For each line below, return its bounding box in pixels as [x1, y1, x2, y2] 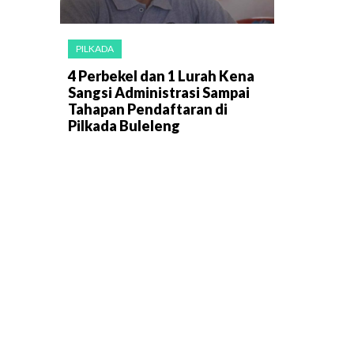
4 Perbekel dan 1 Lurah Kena [68, 67, 254, 85]
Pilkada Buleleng [68, 117, 180, 135]
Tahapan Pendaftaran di [68, 100, 228, 119]
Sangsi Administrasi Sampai [68, 84, 250, 102]
